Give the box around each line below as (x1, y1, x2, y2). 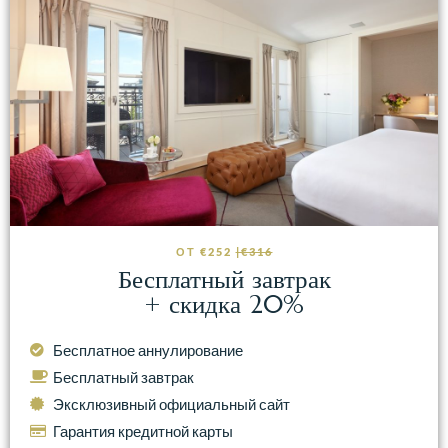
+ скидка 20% (144, 288, 304, 320)
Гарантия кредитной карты (52, 421, 233, 440)
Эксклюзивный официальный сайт (52, 394, 290, 413)
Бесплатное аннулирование (52, 340, 243, 359)
